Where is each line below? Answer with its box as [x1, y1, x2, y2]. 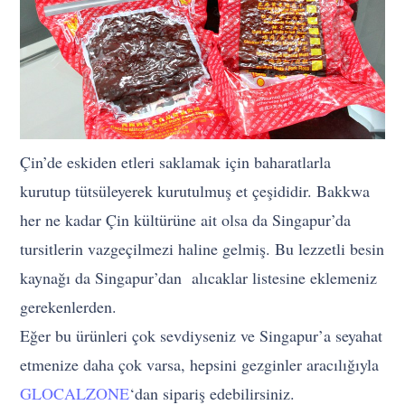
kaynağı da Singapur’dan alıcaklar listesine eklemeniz [20, 266, 378, 288]
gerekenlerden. [20, 295, 118, 317]
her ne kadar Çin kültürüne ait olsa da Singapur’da [20, 208, 352, 231]
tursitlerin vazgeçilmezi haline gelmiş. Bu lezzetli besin [20, 237, 385, 259]
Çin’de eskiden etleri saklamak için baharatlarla [20, 150, 332, 173]
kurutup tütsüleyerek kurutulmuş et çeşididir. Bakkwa [20, 179, 371, 202]
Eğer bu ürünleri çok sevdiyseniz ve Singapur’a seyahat [20, 324, 383, 346]
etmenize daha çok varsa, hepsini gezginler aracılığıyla [20, 353, 380, 375]
